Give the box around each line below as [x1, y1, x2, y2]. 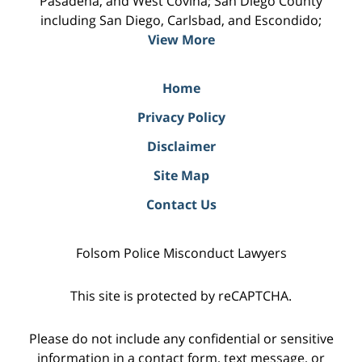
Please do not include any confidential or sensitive [28, 329, 334, 347]
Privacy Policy [137, 107, 225, 126]
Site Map [153, 166, 209, 184]
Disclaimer [146, 137, 216, 155]
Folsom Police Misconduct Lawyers [75, 243, 287, 262]
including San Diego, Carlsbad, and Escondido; [40, 11, 322, 29]
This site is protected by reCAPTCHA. [70, 286, 292, 305]
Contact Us [145, 195, 217, 213]
